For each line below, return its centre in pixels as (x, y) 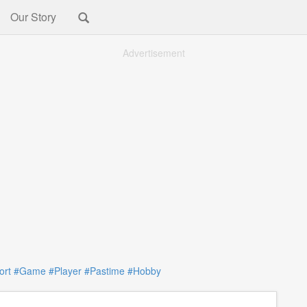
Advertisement (153, 53)
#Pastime (104, 271)
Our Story (33, 17)
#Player (65, 271)
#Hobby (144, 271)
